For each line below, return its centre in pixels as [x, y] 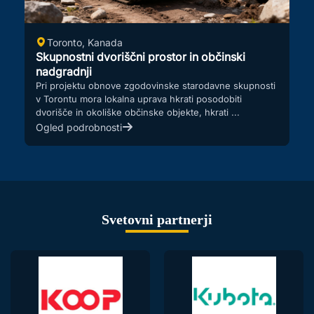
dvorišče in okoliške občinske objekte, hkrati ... [138, 112]
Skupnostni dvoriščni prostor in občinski [141, 57]
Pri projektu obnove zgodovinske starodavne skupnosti [156, 86]
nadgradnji [64, 72]
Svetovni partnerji [157, 220]
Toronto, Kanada [85, 42]
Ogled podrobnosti [79, 127]
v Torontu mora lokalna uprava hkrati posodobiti [139, 99]
